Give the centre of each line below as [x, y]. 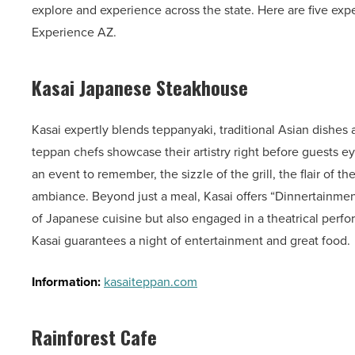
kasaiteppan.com [151, 282]
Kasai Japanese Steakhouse [140, 88]
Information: [68, 282]
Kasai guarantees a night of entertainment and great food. [191, 241]
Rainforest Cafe [94, 337]
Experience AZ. [74, 32]
